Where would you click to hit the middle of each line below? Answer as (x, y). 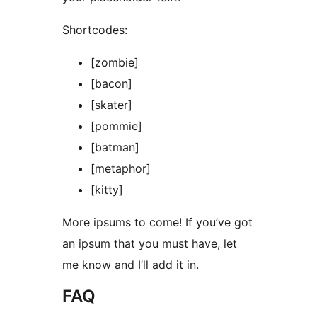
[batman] (115, 148)
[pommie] (116, 126)
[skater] (111, 105)
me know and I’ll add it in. (131, 265)
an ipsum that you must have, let (150, 244)
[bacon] (111, 84)
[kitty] (107, 190)
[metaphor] (121, 169)
